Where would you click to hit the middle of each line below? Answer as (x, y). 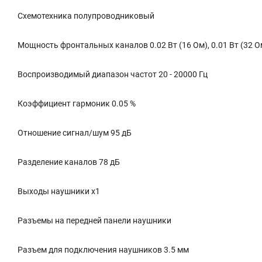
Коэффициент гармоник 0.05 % (77, 104)
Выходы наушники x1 (59, 191)
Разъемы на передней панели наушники (94, 220)
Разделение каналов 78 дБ (69, 162)
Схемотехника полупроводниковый (86, 16)
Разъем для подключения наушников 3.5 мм (103, 250)
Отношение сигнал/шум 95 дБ (75, 133)
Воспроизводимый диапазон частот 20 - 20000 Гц (113, 74)
